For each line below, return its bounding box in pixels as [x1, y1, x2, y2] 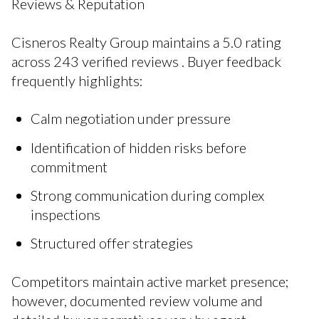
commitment [30, 157, 108, 175]
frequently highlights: [11, 71, 143, 89]
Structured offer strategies [30, 234, 193, 252]
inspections [30, 205, 100, 223]
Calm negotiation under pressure [30, 110, 231, 127]
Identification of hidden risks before [30, 138, 246, 156]
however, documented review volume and [11, 291, 263, 309]
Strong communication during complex [30, 186, 264, 204]
